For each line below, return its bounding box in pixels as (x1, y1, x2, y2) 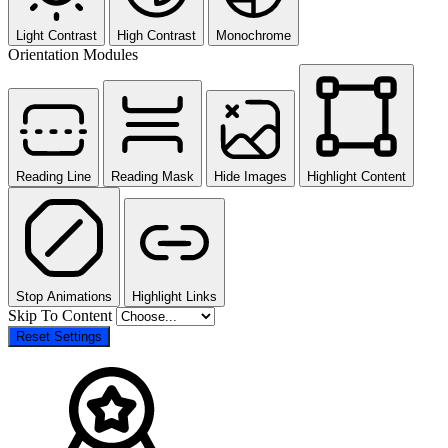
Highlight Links (132, 289, 217, 305)
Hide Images (214, 169, 287, 185)
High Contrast (117, 28, 196, 44)
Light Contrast (16, 28, 97, 44)
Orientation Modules (8, 46, 138, 64)
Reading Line (16, 169, 91, 185)
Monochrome (216, 28, 291, 44)
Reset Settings (16, 329, 102, 345)
